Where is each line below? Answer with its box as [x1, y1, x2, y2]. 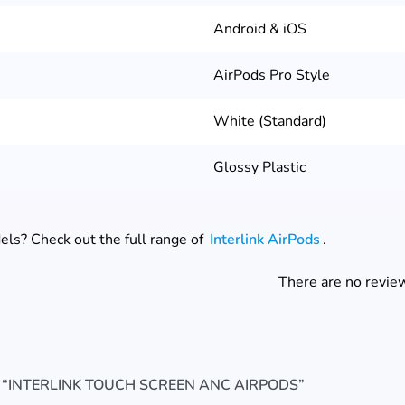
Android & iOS [213, 19, 306, 40]
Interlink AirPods [210, 230, 321, 250]
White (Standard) [213, 111, 326, 132]
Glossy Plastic [213, 157, 306, 178]
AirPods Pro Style [213, 65, 330, 86]
